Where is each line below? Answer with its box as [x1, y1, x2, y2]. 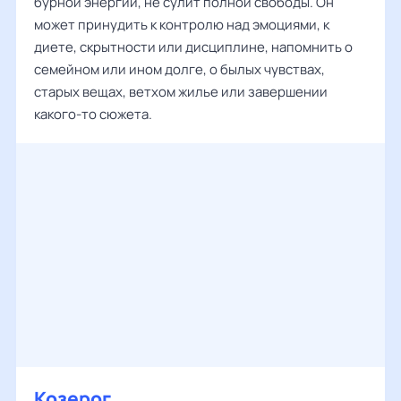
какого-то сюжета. [34, 105, 152, 124]
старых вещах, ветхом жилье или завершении [34, 82, 328, 101]
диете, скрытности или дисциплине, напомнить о [34, 38, 353, 56]
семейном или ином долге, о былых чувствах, [34, 60, 325, 79]
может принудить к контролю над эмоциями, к [34, 15, 329, 34]
